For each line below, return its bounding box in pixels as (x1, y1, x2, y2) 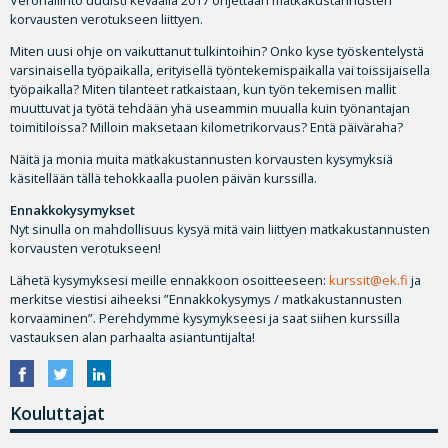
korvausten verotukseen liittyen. (10, 10, 203, 29)
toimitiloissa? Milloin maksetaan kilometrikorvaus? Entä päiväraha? (10, 118, 403, 137)
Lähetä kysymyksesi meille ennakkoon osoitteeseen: (10, 271, 329, 290)
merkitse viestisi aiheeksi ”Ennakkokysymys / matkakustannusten (10, 290, 402, 309)
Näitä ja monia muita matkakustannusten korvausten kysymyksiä (10, 150, 393, 169)
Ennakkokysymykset (10, 201, 135, 220)
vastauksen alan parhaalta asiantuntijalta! (10, 328, 255, 347)
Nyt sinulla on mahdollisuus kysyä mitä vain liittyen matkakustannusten (10, 220, 430, 239)
